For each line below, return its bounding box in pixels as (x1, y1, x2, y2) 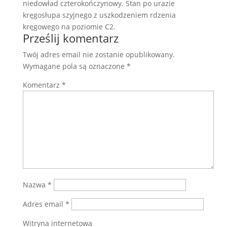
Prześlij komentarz (22, 30, 119, 46)
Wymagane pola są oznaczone (22, 61, 127, 71)
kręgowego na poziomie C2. (22, 22, 120, 32)
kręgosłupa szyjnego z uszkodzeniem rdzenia (22, 10, 176, 20)
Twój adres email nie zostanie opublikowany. (22, 50, 175, 60)
